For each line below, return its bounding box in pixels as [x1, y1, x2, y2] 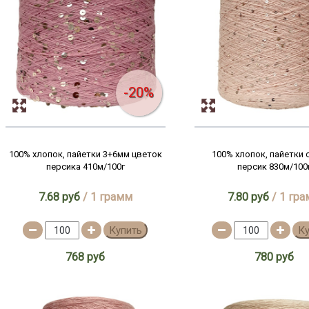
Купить [109, 224, 143, 237]
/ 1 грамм [79, 190, 132, 203]
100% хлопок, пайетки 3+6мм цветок [8, 149, 162, 159]
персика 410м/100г [46, 161, 125, 172]
